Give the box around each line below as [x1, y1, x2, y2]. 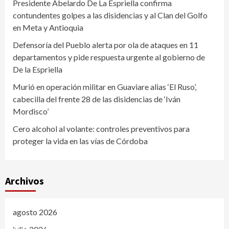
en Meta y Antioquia [13, 22, 83, 32]
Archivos [5, 174, 44, 187]
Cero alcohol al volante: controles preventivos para [13, 123, 190, 133]
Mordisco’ [13, 106, 49, 116]
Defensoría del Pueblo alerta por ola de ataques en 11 [13, 39, 198, 50]
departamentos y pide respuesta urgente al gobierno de [13, 52, 205, 62]
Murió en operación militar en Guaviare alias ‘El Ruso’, [13, 81, 196, 91]
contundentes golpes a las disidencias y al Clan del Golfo [13, 10, 208, 20]
